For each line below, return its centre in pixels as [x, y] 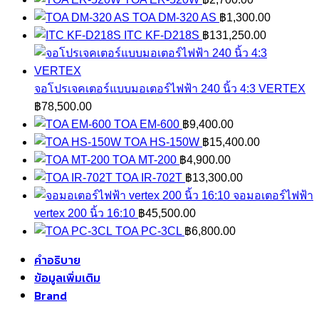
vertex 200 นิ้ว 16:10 [85, 213]
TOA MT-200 [145, 159]
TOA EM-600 [147, 124]
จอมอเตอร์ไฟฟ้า [273, 195]
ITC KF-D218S [162, 35]
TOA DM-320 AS [174, 17]
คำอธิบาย [57, 260]
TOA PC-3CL [148, 231]
